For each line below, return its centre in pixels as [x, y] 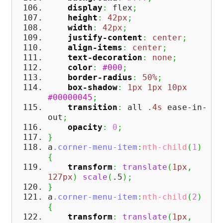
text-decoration [105, 58]
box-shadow [93, 88]
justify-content [105, 38]
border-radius [100, 78]
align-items [95, 48]
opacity [85, 127]
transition [93, 108]
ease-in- [185, 108]
